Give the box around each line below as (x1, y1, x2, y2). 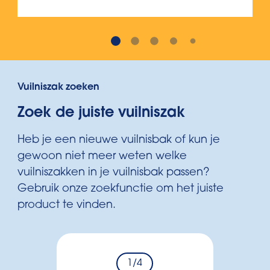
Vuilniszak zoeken (17, 83, 99, 92)
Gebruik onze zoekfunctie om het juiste (17, 184, 224, 195)
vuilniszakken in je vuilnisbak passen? (17, 168, 210, 178)
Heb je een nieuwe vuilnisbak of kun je (17, 135, 220, 146)
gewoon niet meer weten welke (17, 151, 187, 162)
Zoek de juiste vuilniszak (17, 106, 185, 121)
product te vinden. (17, 200, 116, 211)
